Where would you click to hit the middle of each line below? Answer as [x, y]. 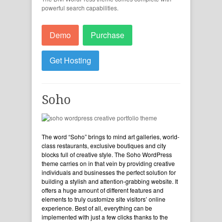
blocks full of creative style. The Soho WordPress [107, 155]
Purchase [108, 35]
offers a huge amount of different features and [103, 190]
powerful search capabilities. [80, 8]
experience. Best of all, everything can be [97, 208]
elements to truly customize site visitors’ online [104, 199]
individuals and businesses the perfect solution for [109, 172]
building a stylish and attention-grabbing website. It [110, 181]
